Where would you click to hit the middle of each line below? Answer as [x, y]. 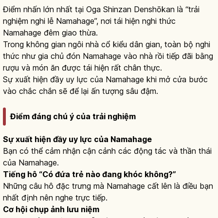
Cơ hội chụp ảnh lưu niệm [51, 209]
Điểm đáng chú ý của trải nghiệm [73, 117]
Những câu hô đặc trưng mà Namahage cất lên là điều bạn [108, 186]
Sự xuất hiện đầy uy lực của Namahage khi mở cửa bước [105, 79]
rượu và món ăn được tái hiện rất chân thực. [82, 67]
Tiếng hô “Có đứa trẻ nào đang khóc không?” [90, 174]
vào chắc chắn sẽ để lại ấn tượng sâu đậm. [81, 91]
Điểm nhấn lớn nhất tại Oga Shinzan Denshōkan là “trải [101, 9]
